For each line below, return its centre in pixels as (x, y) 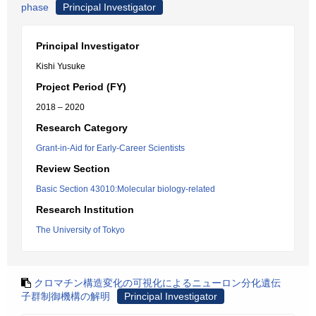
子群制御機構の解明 (66, 296)
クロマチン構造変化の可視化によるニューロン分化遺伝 (157, 283)
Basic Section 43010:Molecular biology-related (126, 189)
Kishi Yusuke (61, 66)
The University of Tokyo (80, 230)
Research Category (82, 128)
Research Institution (85, 209)
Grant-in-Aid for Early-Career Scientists (110, 148)
